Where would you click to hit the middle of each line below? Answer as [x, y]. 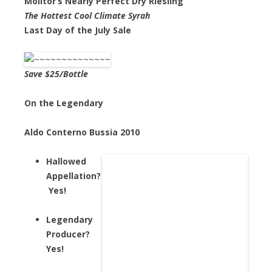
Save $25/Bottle [56, 73]
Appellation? [73, 175]
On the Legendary [64, 103]
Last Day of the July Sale [78, 30]
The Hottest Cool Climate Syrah [87, 15]
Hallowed [66, 161]
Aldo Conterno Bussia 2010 [82, 132]
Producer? [68, 234]
